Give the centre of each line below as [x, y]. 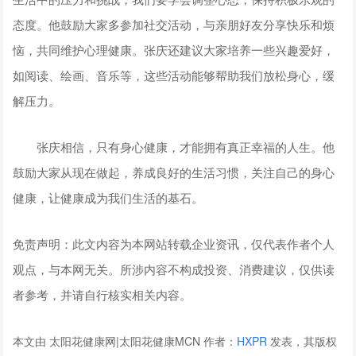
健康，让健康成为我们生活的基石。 [108, 197]
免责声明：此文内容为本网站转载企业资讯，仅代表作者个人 [174, 243]
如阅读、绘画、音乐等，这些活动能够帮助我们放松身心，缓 [174, 75]
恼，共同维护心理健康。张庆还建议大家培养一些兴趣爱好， [174, 49]
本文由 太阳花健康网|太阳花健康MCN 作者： [125, 341]
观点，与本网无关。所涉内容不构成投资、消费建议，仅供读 [174, 269]
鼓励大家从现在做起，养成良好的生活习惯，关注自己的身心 [174, 172]
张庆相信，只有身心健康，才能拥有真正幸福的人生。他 [174, 146]
